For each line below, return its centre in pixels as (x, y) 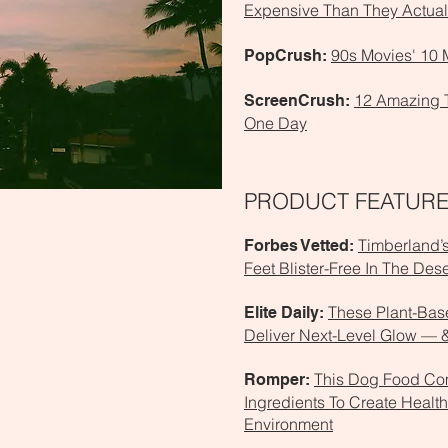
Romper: (277, 379)
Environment (288, 424)
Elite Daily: (284, 312)
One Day (275, 123)
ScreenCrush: (299, 100)
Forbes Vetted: (299, 245)
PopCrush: (287, 55)
